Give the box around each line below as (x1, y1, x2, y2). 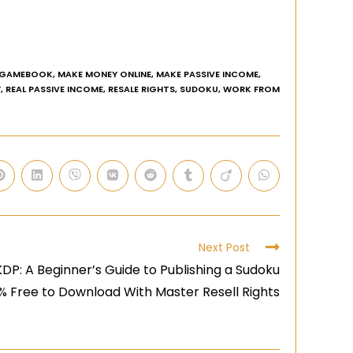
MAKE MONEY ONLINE (58, 67, 151, 80)
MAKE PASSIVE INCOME (156, 67, 258, 80)
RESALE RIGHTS (108, 82, 175, 95)
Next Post (199, 239, 250, 255)
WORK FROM (223, 82, 280, 95)
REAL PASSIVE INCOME (6, 82, 103, 95)
